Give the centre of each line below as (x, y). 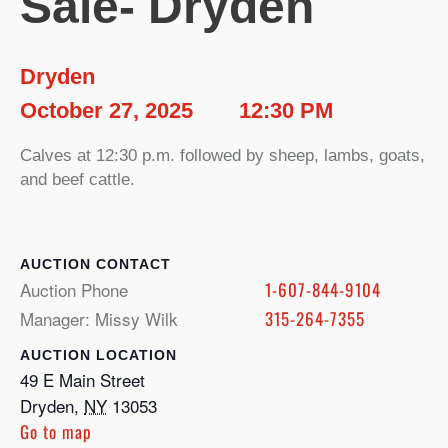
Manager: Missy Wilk (99, 318)
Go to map (56, 431)
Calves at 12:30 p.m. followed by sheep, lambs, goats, (222, 155)
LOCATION (136, 355)
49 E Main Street (82, 379)
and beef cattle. (77, 179)
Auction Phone (74, 289)
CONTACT (133, 264)
